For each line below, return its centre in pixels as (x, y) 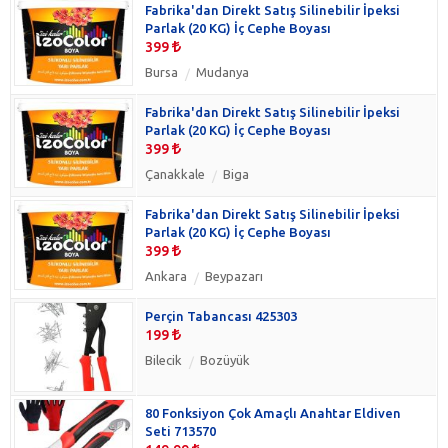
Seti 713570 (180, 430)
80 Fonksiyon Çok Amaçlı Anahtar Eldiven (273, 412)
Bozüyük (225, 359)
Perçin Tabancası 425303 (221, 315)
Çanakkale (175, 173)
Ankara (166, 275)
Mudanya (222, 71)
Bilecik (163, 359)
